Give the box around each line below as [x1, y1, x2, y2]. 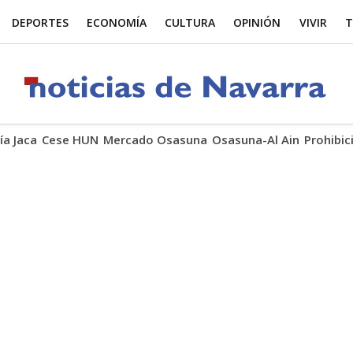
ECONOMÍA [86, 14, 147, 30]
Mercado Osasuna [103, 132, 207, 147]
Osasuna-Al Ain [212, 132, 299, 147]
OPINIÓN [233, 14, 281, 30]
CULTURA [165, 14, 216, 30]
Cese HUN [42, 132, 98, 147]
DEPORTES [11, 14, 69, 30]
